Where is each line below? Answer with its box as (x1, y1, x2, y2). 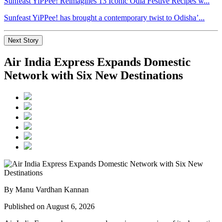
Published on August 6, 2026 (4, 202, 95, 211)
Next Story (8, 36, 39, 44)
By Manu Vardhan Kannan (4, 185, 89, 194)
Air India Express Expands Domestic (4, 55, 191, 68)
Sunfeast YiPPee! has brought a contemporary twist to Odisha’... (4, 13, 205, 22)
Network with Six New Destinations (4, 68, 183, 82)
